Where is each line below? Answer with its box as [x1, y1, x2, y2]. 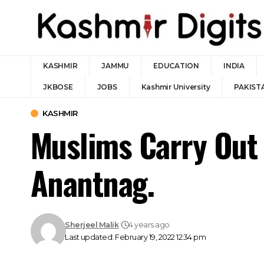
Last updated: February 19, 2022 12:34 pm [65, 233, 206, 242]
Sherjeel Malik [65, 220, 119, 229]
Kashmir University [141, 82, 210, 91]
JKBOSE [43, 82, 73, 91]
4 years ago [128, 220, 170, 229]
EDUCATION [153, 61, 199, 70]
